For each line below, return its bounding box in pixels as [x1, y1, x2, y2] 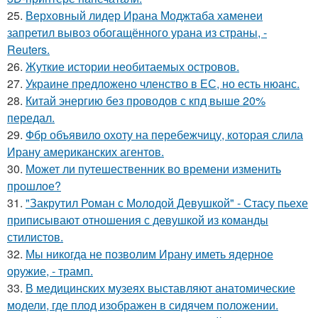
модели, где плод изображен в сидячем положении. [7, 296, 278, 313]
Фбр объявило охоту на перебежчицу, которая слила [26, 126, 303, 143]
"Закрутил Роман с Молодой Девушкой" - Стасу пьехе [26, 194, 308, 211]
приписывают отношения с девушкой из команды [7, 211, 268, 228]
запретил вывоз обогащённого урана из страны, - [7, 23, 267, 40]
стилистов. [7, 228, 63, 245]
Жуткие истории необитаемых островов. [26, 57, 239, 75]
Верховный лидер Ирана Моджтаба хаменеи [26, 6, 263, 23]
